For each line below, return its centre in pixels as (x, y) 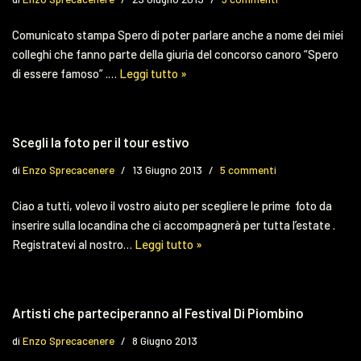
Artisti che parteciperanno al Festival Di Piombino (158, 312)
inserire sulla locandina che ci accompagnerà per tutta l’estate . (174, 224)
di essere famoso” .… (66, 73)
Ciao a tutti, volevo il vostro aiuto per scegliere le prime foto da (172, 205)
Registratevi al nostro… (73, 244)
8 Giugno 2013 (165, 340)
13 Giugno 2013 (167, 169)
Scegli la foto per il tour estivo (101, 141)
